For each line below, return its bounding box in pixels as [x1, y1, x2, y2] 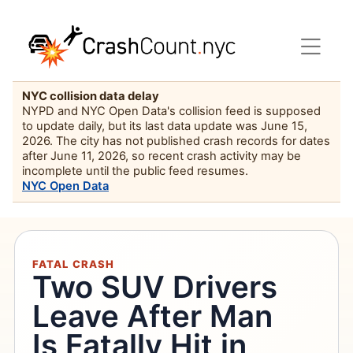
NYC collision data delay [22, 89, 159, 104]
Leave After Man [32, 297, 273, 334]
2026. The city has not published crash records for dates [22, 134, 330, 149]
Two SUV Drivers [32, 268, 278, 305]
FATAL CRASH [32, 257, 114, 270]
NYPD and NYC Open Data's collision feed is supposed [22, 104, 321, 119]
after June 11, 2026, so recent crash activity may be [22, 149, 301, 164]
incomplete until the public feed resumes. [22, 164, 248, 179]
